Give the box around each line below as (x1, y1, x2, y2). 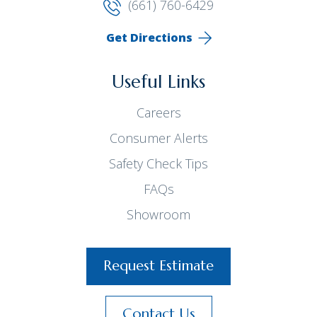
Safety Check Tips (109, 155, 208, 173)
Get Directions (105, 30, 192, 46)
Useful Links (112, 71, 205, 93)
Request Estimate (103, 257, 214, 275)
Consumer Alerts (109, 129, 208, 147)
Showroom (127, 206, 190, 224)
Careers (136, 104, 181, 122)
